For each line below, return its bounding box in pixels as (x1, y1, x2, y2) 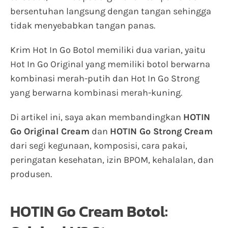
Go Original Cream (10, 126, 90, 137)
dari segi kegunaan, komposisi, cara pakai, (10, 140, 187, 151)
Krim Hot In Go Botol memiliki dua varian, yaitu (10, 44, 206, 55)
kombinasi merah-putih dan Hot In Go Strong (10, 73, 199, 84)
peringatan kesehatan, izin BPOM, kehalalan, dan (10, 154, 214, 165)
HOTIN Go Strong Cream (110, 126, 213, 137)
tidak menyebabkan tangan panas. (10, 20, 155, 31)
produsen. (10, 168, 52, 180)
